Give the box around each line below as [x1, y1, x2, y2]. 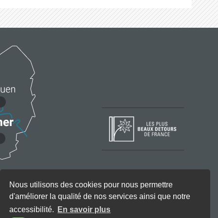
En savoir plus [57, 205, 111, 214]
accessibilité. [9, 205, 56, 214]
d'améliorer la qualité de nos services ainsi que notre [9, 192, 191, 200]
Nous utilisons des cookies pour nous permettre [9, 180, 173, 189]
